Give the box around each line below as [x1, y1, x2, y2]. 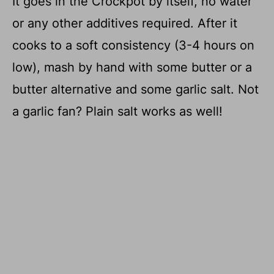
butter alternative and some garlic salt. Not [12, 81, 259, 97]
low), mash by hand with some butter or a [12, 59, 252, 75]
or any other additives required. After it [12, 15, 237, 31]
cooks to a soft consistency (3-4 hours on [12, 37, 254, 53]
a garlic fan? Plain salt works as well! [12, 103, 223, 119]
